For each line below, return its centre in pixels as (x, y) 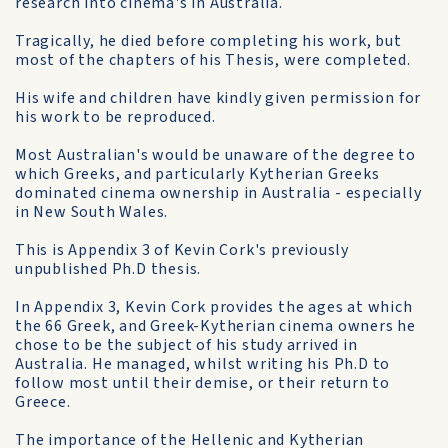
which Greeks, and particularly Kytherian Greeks (197, 174)
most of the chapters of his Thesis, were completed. (213, 60)
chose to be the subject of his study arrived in (186, 345)
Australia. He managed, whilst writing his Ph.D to (203, 364)
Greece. (43, 402)
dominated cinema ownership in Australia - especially (218, 193)
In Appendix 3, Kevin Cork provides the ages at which (214, 307)
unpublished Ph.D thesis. (108, 269)
